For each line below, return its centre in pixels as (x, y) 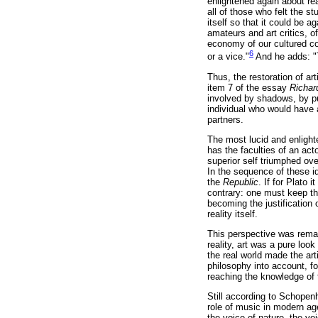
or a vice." (228, 57)
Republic (241, 182)
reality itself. (232, 214)
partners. (225, 119)
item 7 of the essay (248, 87)
